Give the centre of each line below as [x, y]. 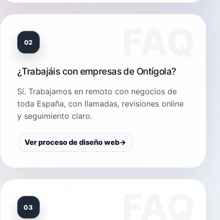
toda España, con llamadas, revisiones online [100, 104]
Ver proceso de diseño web [72, 143]
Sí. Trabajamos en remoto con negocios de [97, 92]
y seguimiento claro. [55, 116]
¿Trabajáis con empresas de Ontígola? [97, 72]
